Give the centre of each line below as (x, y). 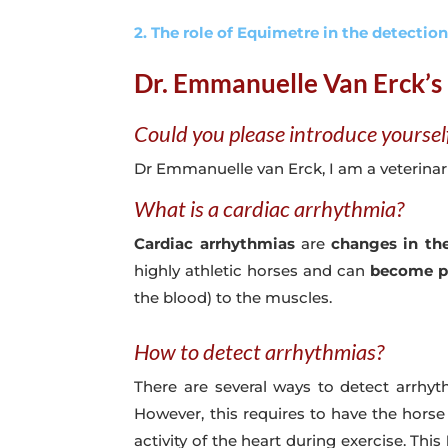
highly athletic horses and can (252, 270)
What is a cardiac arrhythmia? (269, 208)
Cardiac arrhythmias (214, 243)
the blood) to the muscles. (233, 297)
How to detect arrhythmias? (259, 351)
